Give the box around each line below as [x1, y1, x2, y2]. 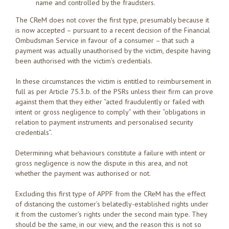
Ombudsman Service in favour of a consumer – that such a [15, 36, 194, 45]
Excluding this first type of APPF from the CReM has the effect [15, 189, 205, 199]
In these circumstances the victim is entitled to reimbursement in [15, 77, 211, 86]
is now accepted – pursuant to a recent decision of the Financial [15, 26, 210, 35]
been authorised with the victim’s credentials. [15, 56, 152, 66]
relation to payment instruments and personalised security [15, 118, 193, 127]
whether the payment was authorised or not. [15, 169, 151, 178]
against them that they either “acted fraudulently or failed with [15, 97, 204, 107]
